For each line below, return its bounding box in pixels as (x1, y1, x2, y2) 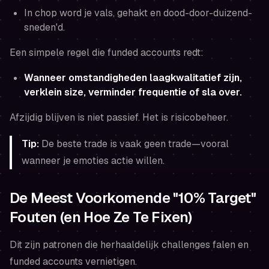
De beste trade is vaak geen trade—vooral (39, 137, 229, 150)
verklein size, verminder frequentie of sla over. (24, 85, 242, 98)
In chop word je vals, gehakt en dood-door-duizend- (24, 6, 252, 19)
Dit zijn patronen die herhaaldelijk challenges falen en (10, 238, 249, 251)
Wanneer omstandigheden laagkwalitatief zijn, (24, 71, 242, 84)
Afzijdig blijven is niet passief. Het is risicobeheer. (10, 110, 228, 124)
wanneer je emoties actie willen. (22, 154, 165, 167)
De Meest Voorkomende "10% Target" (10, 188, 256, 207)
